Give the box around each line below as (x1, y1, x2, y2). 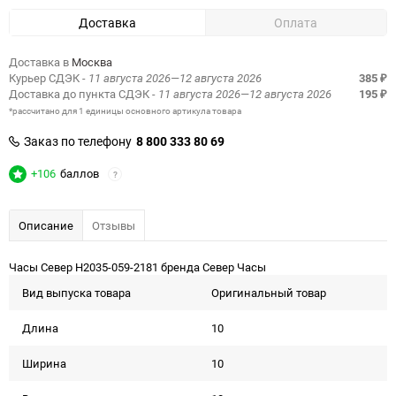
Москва (72, 54, 112, 70)
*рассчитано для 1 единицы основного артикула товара (9, 104, 241, 117)
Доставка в (9, 54, 72, 70)
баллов (60, 165, 99, 181)
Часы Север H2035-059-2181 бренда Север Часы (9, 259, 266, 275)
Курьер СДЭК (9, 70, 82, 86)
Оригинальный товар (211, 285, 326, 301)
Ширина (22, 355, 66, 371)
